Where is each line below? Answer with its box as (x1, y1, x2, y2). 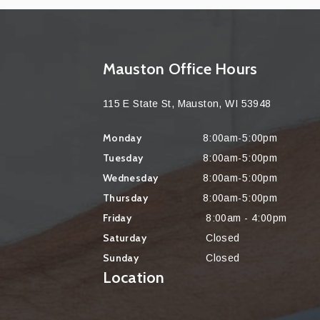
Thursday (102, 191, 149, 205)
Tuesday (102, 151, 144, 165)
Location (102, 268, 165, 288)
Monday (102, 131, 142, 145)
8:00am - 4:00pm (202, 212, 287, 224)
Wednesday (102, 171, 159, 185)
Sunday (102, 251, 139, 265)
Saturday (102, 231, 147, 245)
